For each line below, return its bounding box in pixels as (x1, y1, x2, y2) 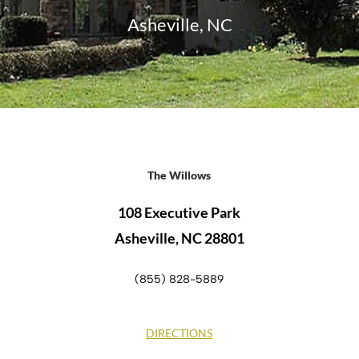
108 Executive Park (118, 204, 241, 222)
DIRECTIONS (146, 325, 213, 340)
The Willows (147, 168, 212, 183)
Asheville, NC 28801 (114, 229, 244, 248)
